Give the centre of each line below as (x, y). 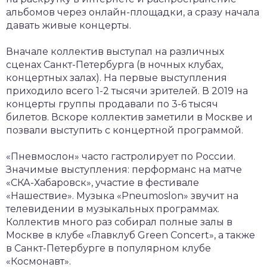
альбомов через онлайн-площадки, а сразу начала (133, 12)
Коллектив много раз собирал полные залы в (119, 222)
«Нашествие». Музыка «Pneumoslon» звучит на (122, 195)
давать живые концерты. (69, 25)
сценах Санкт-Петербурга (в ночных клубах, (114, 64)
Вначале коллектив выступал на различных (115, 51)
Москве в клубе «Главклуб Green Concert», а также (131, 235)
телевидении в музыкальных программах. (113, 209)
